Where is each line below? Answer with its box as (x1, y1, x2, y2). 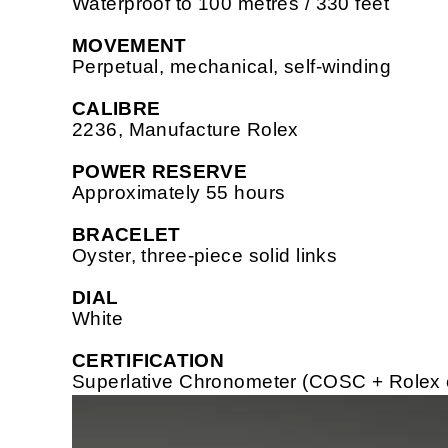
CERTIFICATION (72, 350, 225, 372)
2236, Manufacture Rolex (72, 119, 299, 141)
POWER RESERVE (72, 161, 248, 183)
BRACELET (72, 224, 181, 246)
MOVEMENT (72, 35, 187, 57)
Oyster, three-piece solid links (72, 245, 338, 267)
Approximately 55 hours (72, 182, 286, 204)
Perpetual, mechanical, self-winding (72, 56, 392, 78)
